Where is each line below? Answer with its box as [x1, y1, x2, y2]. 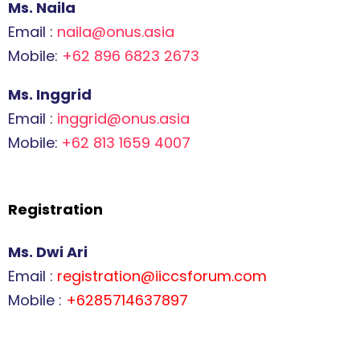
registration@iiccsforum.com [57, 266, 267, 286]
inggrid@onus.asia [57, 108, 190, 129]
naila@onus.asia [57, 22, 174, 42]
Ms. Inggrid [8, 84, 92, 104]
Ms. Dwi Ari [8, 242, 88, 262]
